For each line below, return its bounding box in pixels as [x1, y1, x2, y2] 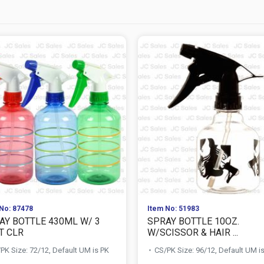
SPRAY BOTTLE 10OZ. [147, 215, 239, 227]
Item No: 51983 [147, 204, 199, 213]
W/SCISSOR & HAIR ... [147, 226, 238, 238]
